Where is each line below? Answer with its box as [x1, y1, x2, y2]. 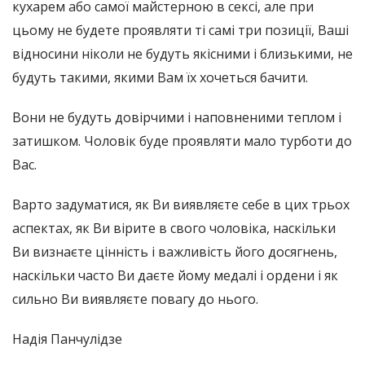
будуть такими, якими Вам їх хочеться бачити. [12, 68, 308, 87]
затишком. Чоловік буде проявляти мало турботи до [12, 132, 352, 151]
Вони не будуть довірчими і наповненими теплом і [12, 108, 341, 127]
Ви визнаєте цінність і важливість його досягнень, [12, 243, 337, 262]
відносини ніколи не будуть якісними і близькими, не [12, 45, 353, 64]
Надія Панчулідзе [12, 330, 122, 349]
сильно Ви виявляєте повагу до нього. [12, 290, 258, 309]
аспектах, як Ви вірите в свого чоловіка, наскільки [12, 219, 336, 238]
